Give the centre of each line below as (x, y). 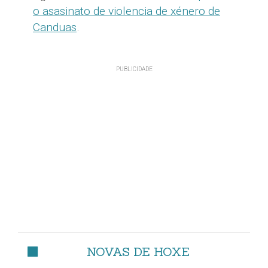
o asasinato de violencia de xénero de (127, 11)
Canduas (55, 27)
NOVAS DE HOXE (138, 252)
